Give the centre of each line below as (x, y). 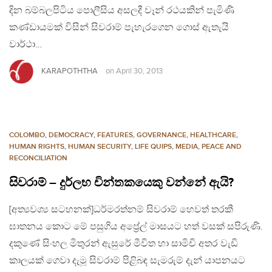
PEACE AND (222, 147)
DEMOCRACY (71, 135)
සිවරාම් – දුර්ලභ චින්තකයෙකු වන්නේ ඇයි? (121, 183)
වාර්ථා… (25, 45)
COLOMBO (27, 135)
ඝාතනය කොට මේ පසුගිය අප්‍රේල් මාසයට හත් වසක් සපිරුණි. (136, 227)
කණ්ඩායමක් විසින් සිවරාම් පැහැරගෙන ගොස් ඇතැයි (119, 28)
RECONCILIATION (38, 158)
